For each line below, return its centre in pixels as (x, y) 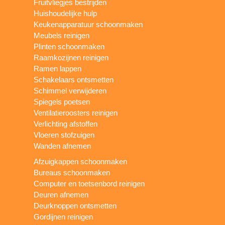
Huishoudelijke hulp (66, 13)
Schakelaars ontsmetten (74, 79)
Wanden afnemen (63, 146)
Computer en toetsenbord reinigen (89, 183)
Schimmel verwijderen (70, 90)
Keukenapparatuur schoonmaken (88, 24)
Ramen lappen (58, 68)
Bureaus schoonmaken (72, 172)
